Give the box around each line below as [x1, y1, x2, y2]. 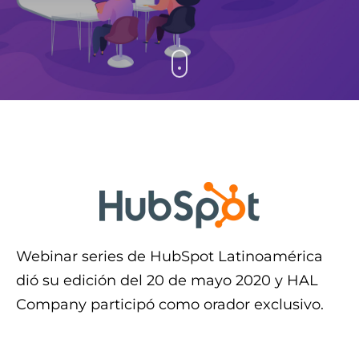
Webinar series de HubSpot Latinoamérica [16, 248, 323, 265]
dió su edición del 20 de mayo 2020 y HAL [16, 272, 318, 289]
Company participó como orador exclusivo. [16, 296, 324, 313]
